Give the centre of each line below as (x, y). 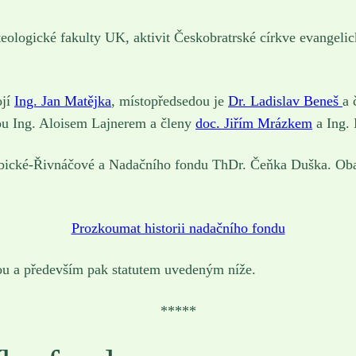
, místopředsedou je (170, 101)
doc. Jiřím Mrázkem (254, 123)
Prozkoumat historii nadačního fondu (178, 228)
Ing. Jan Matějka (63, 101)
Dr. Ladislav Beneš (285, 101)
